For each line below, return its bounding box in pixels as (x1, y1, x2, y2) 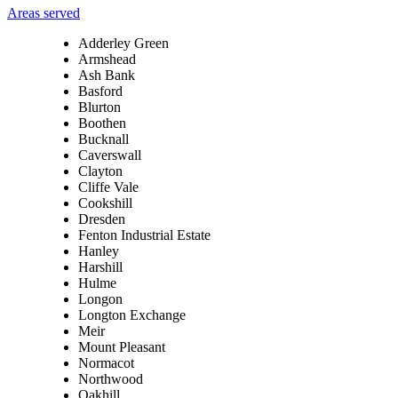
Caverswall (78, 147, 141, 163)
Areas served (7, 5, 80, 21)
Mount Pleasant (78, 339, 165, 355)
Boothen (78, 115, 126, 131)
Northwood (78, 371, 143, 387)
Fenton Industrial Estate (78, 227, 211, 243)
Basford (78, 84, 123, 99)
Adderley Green (78, 36, 169, 52)
